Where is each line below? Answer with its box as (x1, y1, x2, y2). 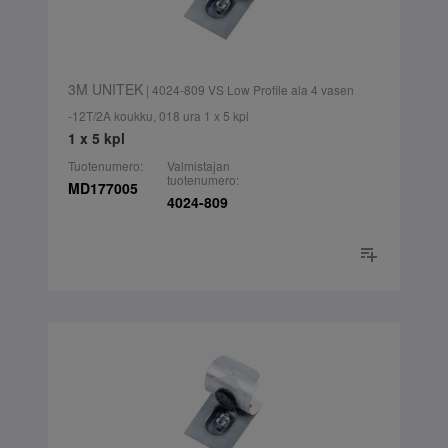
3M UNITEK (67, 79, 143, 100)
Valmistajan (166, 157, 230, 175)
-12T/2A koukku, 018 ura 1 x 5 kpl (67, 107, 249, 125)
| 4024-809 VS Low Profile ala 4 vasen (142, 81, 354, 99)
